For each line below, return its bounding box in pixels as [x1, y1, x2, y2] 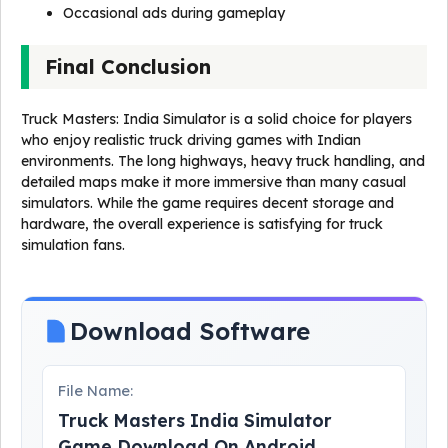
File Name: [58, 382, 133, 400]
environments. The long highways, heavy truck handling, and [21, 152, 425, 170]
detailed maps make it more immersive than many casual [21, 173, 406, 191]
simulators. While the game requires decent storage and [21, 194, 394, 212]
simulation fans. [21, 236, 125, 254]
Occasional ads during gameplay [63, 4, 285, 22]
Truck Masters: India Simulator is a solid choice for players [21, 110, 412, 128]
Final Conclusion [45, 54, 211, 79]
